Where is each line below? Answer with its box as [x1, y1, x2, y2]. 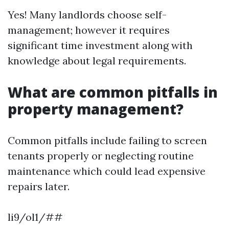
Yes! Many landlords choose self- [8, 8, 167, 21]
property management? [8, 99, 184, 119]
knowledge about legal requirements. [8, 54, 186, 67]
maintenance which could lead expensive [8, 165, 205, 177]
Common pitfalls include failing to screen [8, 134, 207, 147]
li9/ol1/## [8, 211, 63, 223]
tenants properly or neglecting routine [8, 149, 194, 162]
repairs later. [8, 180, 70, 193]
